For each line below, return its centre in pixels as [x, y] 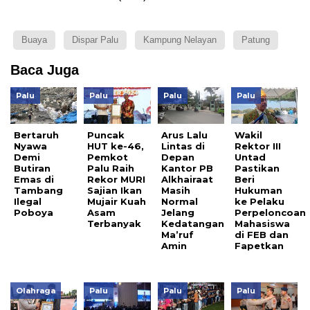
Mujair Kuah [117, 202]
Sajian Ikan [115, 191]
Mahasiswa [263, 224]
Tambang [38, 191]
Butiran [32, 168]
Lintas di [183, 146]
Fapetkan [259, 246]
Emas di [34, 180]
